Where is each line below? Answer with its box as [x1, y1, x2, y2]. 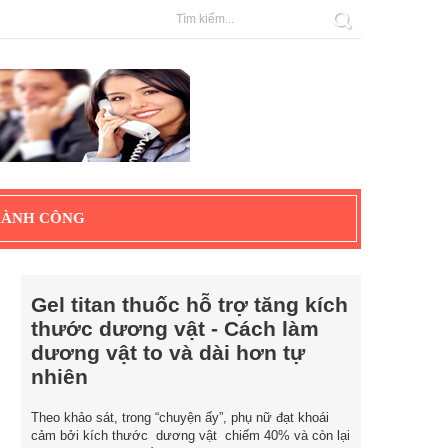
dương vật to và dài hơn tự [31, 341, 305, 364]
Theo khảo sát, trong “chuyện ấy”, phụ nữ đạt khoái [31, 409, 329, 425]
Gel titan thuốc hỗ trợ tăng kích [31, 293, 348, 316]
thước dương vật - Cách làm [31, 317, 319, 340]
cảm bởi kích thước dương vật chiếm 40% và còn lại [31, 427, 350, 443]
